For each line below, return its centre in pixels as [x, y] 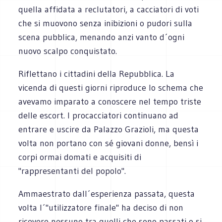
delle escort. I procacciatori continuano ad [99, 115]
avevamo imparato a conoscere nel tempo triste [110, 101]
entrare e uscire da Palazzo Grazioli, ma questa [109, 129]
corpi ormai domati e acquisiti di [80, 157]
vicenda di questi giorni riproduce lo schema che [111, 87]
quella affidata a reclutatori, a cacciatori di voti [109, 9]
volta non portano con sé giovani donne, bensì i [109, 143]
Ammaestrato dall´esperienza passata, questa [107, 194]
